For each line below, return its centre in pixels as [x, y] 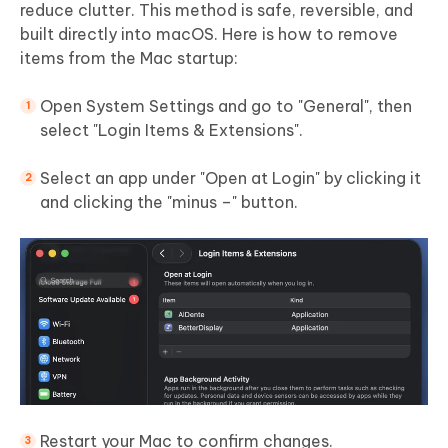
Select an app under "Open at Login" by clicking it [230, 178]
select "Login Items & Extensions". [171, 130]
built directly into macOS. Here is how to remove [209, 34]
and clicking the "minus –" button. [169, 202]
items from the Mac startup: [129, 58]
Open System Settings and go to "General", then [226, 106]
